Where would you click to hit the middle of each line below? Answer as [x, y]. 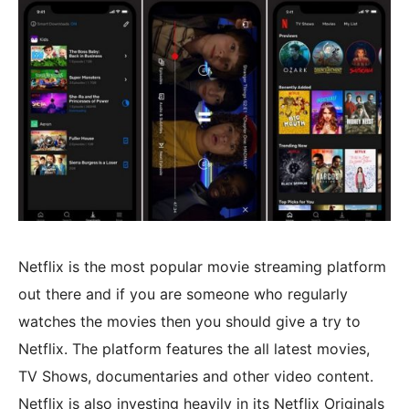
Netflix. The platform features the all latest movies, [194, 348]
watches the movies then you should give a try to [189, 321]
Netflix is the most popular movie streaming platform [202, 266]
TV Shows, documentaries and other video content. [196, 376]
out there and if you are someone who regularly [183, 294]
